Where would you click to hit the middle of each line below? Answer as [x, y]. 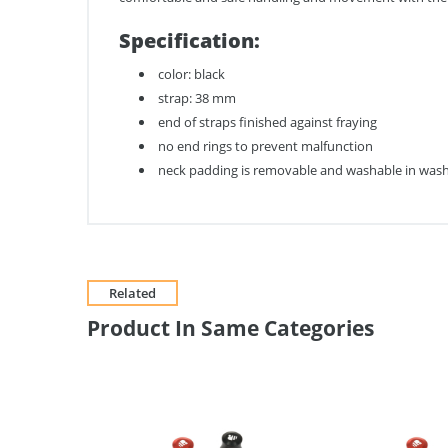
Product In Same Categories [230, 327]
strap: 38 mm [197, 98]
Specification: [189, 40]
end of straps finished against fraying [267, 122]
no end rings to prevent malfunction [265, 146]
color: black [191, 74]
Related [132, 292]
